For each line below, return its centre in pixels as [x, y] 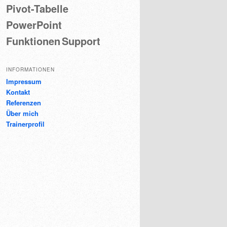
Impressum [24, 81]
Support [81, 41]
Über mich [22, 113]
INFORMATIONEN [30, 69]
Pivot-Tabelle [37, 9]
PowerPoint [34, 25]
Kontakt [18, 92]
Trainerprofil [25, 124]
